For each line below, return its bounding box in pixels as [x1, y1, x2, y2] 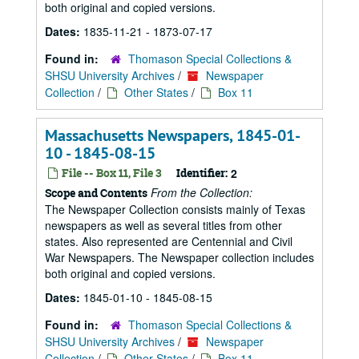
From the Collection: [151, 184, 252, 200]
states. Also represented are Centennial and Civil [45, 233, 292, 249]
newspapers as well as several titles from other [45, 217, 282, 233]
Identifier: [176, 165, 228, 180]
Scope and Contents [45, 185, 147, 200]
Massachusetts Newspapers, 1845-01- [45, 125, 301, 146]
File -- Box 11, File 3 [59, 165, 162, 180]
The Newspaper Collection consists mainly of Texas [45, 201, 305, 217]
